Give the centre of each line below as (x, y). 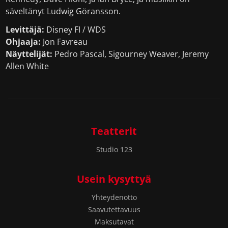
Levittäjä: (25, 30)
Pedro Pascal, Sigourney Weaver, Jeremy (131, 54)
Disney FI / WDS (75, 30)
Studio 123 (114, 149)
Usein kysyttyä (114, 179)
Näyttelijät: (29, 54)
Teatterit (114, 131)
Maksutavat (114, 222)
